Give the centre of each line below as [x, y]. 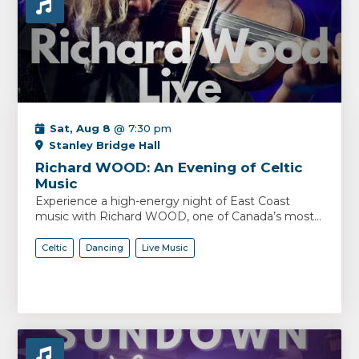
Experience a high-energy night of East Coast [163, 201]
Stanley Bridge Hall [105, 145]
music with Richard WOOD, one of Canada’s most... [179, 216]
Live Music [165, 248]
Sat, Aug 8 [81, 128]
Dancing [105, 248]
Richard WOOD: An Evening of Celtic [169, 167]
